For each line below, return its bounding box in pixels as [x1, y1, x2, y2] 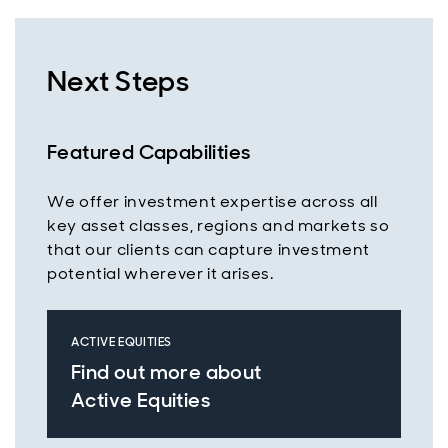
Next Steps [47, 63, 189, 100]
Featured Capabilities [47, 139, 251, 165]
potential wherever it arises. [47, 263, 274, 284]
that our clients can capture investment [47, 239, 370, 260]
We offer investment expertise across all [47, 191, 378, 212]
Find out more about [71, 359, 262, 385]
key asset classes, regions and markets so [47, 215, 390, 236]
